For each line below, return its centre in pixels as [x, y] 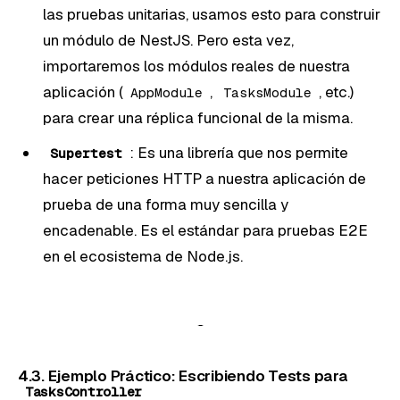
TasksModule [267, 92]
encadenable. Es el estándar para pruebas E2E [205, 230]
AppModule [167, 92]
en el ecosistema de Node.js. [143, 256]
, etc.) [336, 92]
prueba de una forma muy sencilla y [166, 204]
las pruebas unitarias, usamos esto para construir [212, 14]
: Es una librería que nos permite [239, 152]
